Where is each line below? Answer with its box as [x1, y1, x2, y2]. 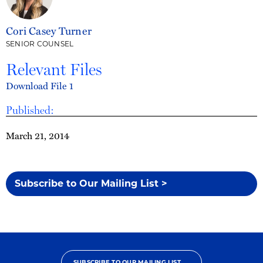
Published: [6, 104, 54, 116]
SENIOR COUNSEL [6, 39, 74, 48]
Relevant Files [6, 59, 102, 79]
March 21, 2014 [6, 129, 69, 143]
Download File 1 [6, 79, 73, 93]
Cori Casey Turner [6, 22, 92, 38]
